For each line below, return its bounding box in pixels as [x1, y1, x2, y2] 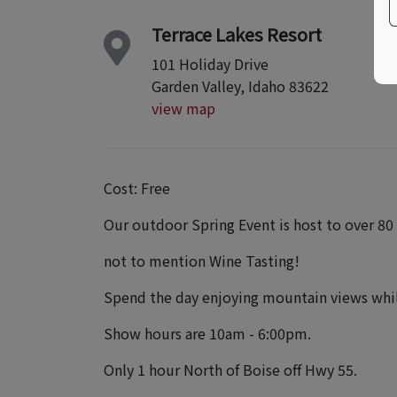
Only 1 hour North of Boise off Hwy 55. [104, 358, 357, 380]
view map [152, 97, 215, 119]
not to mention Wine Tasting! [104, 249, 300, 271]
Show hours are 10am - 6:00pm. [104, 322, 311, 344]
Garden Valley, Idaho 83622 [152, 74, 329, 97]
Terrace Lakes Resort [152, 20, 322, 47]
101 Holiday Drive [152, 52, 269, 74]
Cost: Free [104, 176, 170, 198]
